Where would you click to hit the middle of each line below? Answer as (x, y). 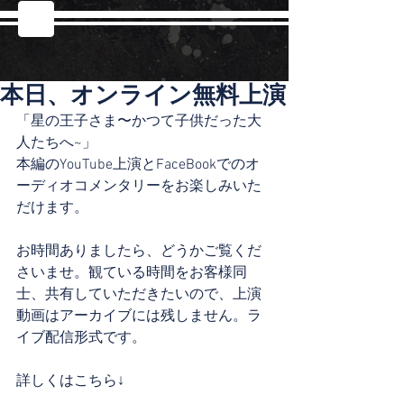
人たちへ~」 (56, 143)
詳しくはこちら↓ (70, 381)
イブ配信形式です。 (81, 338)
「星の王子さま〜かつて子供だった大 (139, 122)
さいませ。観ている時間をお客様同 (132, 273)
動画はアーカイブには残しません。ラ (139, 317)
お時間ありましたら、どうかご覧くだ (139, 252)
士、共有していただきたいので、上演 (139, 295)
